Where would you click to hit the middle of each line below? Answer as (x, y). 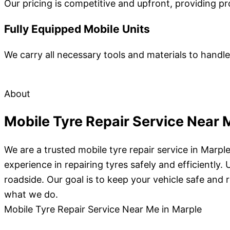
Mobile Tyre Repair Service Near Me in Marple (103, 209)
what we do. (31, 194)
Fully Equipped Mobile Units (77, 29)
